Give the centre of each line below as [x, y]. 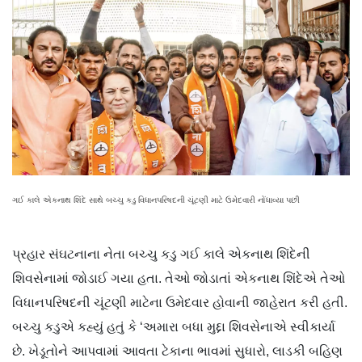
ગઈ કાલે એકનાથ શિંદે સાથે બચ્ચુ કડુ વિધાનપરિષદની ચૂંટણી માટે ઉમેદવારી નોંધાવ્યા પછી [156, 200]
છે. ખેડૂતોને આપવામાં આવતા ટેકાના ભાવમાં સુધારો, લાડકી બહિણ [177, 351]
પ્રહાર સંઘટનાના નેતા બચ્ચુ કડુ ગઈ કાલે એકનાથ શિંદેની [161, 255]
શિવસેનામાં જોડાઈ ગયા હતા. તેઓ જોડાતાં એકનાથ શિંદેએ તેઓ [179, 279]
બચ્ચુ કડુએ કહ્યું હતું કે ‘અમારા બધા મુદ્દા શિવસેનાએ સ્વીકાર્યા [174, 327]
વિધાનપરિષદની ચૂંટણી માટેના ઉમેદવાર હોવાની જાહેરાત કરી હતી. [180, 303]
